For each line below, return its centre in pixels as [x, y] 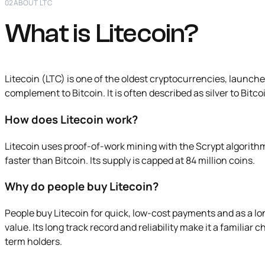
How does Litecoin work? [71, 120]
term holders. [33, 242]
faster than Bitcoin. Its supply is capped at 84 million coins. [130, 160]
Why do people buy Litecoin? [82, 187]
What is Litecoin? [101, 34]
